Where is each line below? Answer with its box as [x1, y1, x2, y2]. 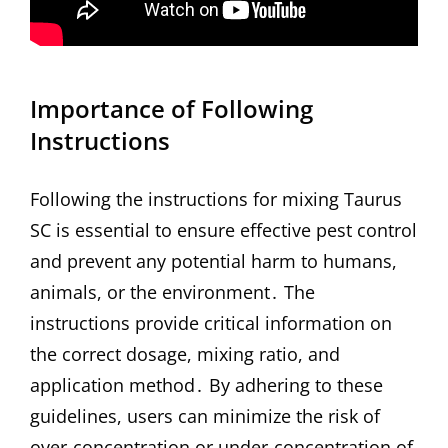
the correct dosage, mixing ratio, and [30, 341, 340, 366]
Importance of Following [30, 92, 313, 126]
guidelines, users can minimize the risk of [30, 403, 380, 428]
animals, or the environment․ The [30, 279, 315, 304]
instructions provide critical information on [30, 310, 392, 335]
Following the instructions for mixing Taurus [30, 186, 402, 211]
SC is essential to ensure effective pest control [30, 217, 417, 242]
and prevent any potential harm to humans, [30, 248, 397, 273]
